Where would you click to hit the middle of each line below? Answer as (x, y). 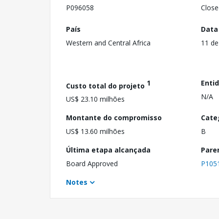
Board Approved (92, 164)
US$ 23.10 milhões (95, 99)
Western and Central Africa (108, 43)
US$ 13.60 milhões (95, 131)
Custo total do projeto (106, 86)
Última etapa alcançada (108, 150)
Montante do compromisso (114, 118)
